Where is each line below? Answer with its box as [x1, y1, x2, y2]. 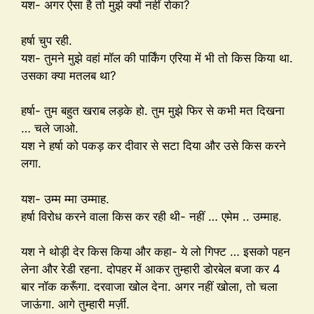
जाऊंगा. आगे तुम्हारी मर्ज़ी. [21, 297, 130, 312]
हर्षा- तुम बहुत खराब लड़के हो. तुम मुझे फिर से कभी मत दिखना [21, 104, 285, 118]
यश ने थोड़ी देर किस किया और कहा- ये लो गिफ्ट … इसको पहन [21, 245, 290, 259]
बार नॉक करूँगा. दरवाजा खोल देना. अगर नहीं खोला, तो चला [21, 280, 278, 294]
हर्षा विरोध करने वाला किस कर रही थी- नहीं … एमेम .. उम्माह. [21, 209, 282, 224]
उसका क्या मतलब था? [21, 68, 116, 83]
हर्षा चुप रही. [21, 33, 72, 48]
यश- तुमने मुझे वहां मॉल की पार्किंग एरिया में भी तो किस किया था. [21, 50, 293, 65]
